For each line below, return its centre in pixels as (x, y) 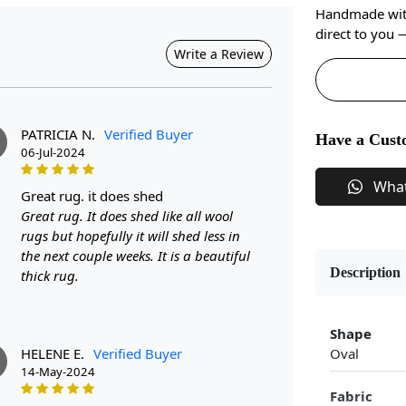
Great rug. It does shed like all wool (127, 215)
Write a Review (219, 53)
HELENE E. (53, 353)
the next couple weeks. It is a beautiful (135, 255)
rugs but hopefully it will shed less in (130, 235)
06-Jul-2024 (53, 152)
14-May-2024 (58, 371)
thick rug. (50, 275)
